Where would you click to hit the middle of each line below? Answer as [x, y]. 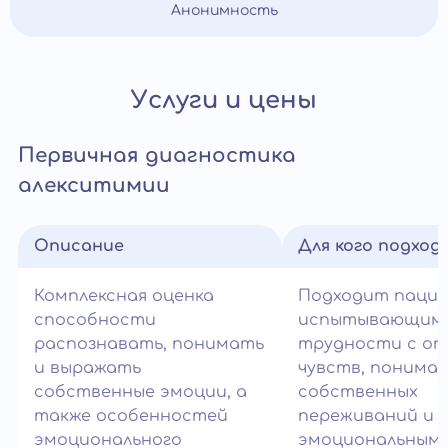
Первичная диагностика [157, 155]
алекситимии [94, 185]
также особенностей [131, 416]
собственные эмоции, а [140, 392]
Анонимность [224, 10]
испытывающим [371, 320]
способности [95, 320]
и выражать [87, 368]
